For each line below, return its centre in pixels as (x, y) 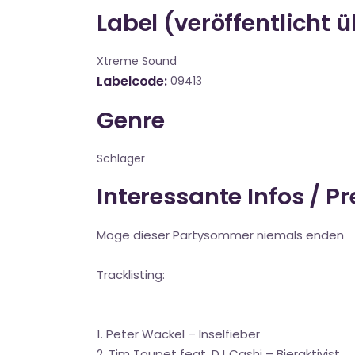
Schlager (121, 158)
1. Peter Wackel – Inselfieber (178, 334)
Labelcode (131, 81)
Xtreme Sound (137, 61)
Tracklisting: (131, 275)
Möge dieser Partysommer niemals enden (220, 235)
